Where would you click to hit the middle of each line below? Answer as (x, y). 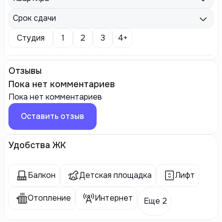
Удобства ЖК (37, 145)
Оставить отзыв (53, 116)
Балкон (42, 175)
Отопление (49, 198)
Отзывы (25, 71)
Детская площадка (115, 175)
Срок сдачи (34, 18)
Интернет (114, 198)
